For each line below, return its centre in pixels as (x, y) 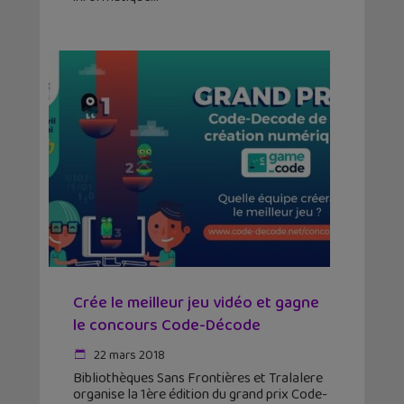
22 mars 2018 (128, 356)
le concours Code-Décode (167, 326)
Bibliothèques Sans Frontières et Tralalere (198, 379)
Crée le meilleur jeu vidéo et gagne (196, 303)
